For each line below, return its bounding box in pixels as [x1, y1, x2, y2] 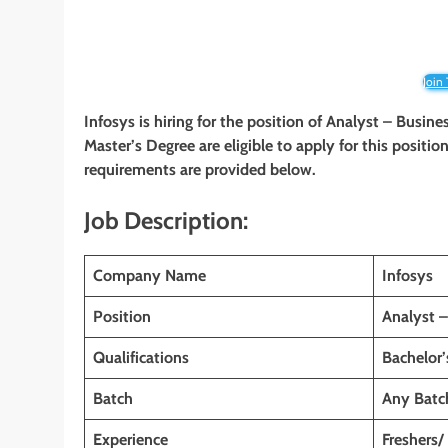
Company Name [93, 265, 206, 285]
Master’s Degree [84, 136, 195, 156]
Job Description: [84, 206, 248, 236]
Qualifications [93, 347, 189, 367]
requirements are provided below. [84, 160, 316, 180]
